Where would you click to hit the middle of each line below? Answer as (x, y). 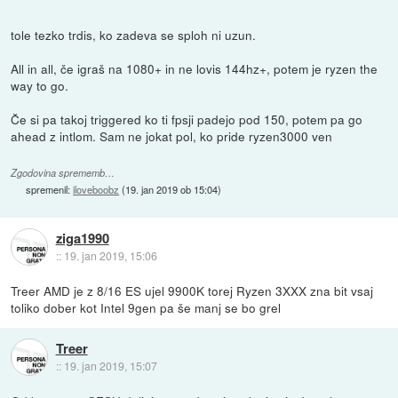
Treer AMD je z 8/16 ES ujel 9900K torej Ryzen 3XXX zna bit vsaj (192, 291)
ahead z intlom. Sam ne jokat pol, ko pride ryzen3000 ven (172, 136)
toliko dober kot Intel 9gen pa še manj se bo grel (146, 308)
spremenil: (50, 190)
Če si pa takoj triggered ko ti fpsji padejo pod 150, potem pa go (187, 119)
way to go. (40, 86)
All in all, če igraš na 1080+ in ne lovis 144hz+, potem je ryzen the (195, 69)
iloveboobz (96, 190)
